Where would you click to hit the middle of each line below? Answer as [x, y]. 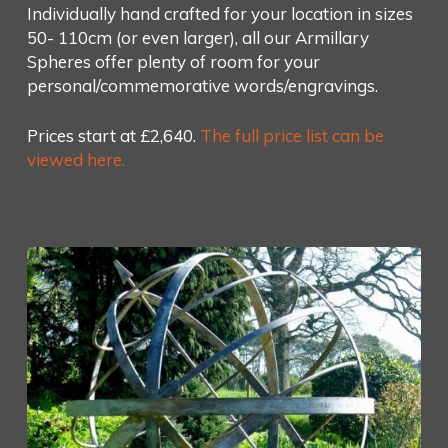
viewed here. [75, 159]
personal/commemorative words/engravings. [202, 86]
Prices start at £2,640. [113, 135]
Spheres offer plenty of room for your [173, 62]
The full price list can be [291, 135]
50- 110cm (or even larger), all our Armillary [197, 38]
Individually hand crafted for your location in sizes [219, 14]
